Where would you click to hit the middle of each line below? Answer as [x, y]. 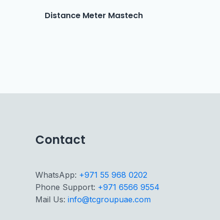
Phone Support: [67, 187]
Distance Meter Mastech [94, 16]
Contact [60, 140]
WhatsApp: [57, 175]
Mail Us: [52, 200]
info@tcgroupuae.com [109, 200]
